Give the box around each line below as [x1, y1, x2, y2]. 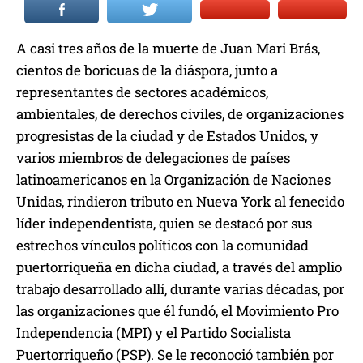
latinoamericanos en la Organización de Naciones [16, 169, 331, 189]
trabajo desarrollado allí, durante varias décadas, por [16, 279, 344, 298]
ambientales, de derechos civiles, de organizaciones [16, 104, 344, 123]
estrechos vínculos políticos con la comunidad [16, 235, 309, 254]
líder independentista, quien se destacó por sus [16, 213, 312, 233]
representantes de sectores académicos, [16, 82, 268, 101]
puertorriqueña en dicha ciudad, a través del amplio [16, 257, 342, 276]
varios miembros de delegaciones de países [16, 147, 290, 167]
